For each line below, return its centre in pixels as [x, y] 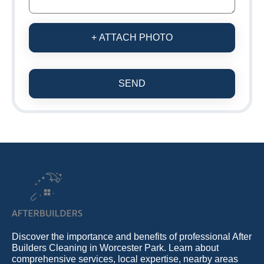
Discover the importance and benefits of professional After [132, 236]
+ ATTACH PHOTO [132, 37]
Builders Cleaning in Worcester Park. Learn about [115, 247]
